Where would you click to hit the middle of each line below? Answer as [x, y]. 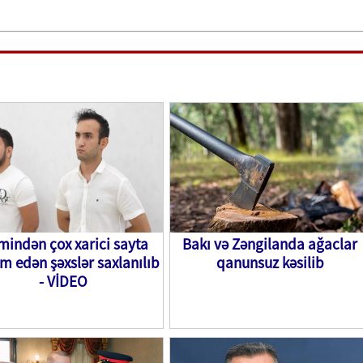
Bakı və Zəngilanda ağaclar [270, 244]
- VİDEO [63, 281]
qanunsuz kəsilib [270, 263]
